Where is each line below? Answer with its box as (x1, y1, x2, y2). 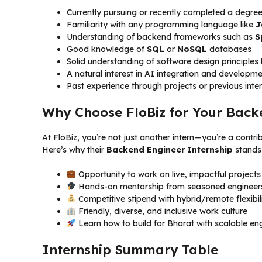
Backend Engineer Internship (106, 144, 233, 155)
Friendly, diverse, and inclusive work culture (75, 205, 247, 216)
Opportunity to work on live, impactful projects (75, 168, 261, 180)
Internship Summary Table (42, 241, 218, 258)
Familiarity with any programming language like (67, 19, 256, 30)
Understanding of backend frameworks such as (67, 31, 255, 42)
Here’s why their (42, 144, 106, 155)
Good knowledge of (67, 43, 147, 54)
